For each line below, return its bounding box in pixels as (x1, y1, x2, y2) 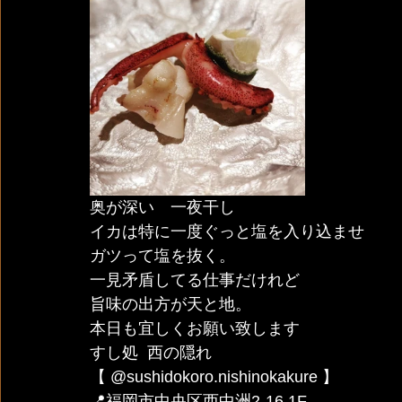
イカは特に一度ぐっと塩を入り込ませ (90, 223, 364, 240)
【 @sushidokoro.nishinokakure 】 (90, 368, 338, 386)
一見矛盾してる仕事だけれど (90, 271, 300, 289)
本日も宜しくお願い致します (90, 319, 300, 337)
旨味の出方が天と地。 (90, 295, 251, 313)
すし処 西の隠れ (90, 344, 216, 362)
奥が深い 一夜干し (90, 198, 235, 216)
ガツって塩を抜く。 (90, 247, 235, 265)
